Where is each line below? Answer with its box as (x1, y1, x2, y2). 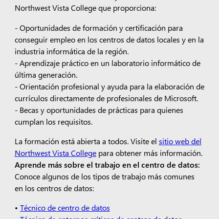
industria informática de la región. (14, 45, 129, 56)
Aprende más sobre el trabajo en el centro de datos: (14, 158, 200, 170)
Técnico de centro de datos (20, 201, 110, 213)
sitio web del (158, 135, 201, 146)
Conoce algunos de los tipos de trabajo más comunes (14, 170, 195, 181)
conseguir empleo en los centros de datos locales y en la (14, 33, 204, 44)
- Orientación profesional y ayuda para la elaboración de (14, 80, 204, 91)
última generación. (14, 68, 77, 80)
